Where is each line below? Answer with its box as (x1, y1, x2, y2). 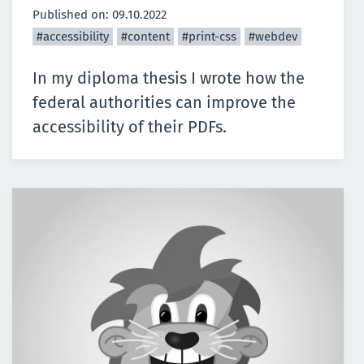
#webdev (249, 28, 297, 44)
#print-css (182, 28, 236, 44)
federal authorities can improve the (32, 92, 296, 112)
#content (121, 28, 170, 44)
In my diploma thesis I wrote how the (32, 67, 305, 88)
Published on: (32, 6, 112, 22)
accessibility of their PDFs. (32, 116, 227, 136)
